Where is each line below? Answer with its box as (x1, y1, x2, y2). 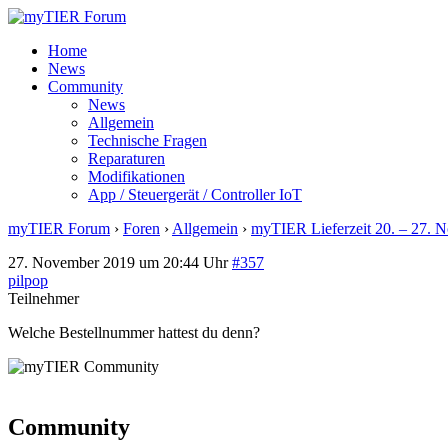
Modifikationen (88, 168, 185, 185)
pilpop (8, 272, 48, 289)
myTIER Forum (8, 220, 110, 237)
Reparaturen (88, 150, 165, 167)
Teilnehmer (8, 290, 79, 307)
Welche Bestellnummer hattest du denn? (8, 324, 260, 341)
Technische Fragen (88, 132, 207, 149)
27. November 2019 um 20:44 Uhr (8, 254, 228, 271)
